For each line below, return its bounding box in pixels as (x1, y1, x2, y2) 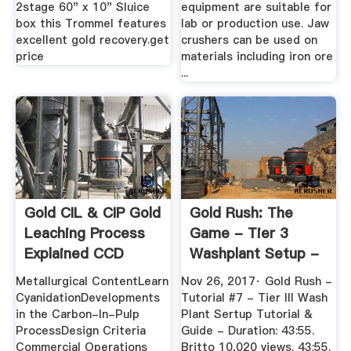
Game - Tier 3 (190, 223, 289, 244)
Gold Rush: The (190, 203, 294, 223)
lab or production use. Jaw (181, 15, 330, 31)
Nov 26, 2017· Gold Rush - (181, 273, 333, 289)
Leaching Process (24, 223, 145, 244)
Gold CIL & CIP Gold (24, 203, 161, 223)
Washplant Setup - (190, 244, 320, 264)
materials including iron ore (181, 48, 334, 64)
